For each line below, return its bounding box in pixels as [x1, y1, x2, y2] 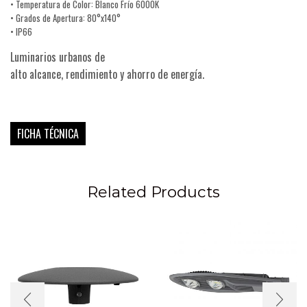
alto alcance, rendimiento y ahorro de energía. [10, 66, 204, 83]
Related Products [87, 182, 220, 201]
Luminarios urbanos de [10, 49, 105, 66]
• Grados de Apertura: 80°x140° [10, 11, 121, 25]
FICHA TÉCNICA [17, 125, 79, 143]
